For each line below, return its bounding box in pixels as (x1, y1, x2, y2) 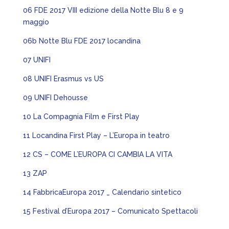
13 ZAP (22, 169, 49, 177)
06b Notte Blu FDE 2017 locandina (22, 37, 141, 45)
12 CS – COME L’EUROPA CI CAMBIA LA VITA (22, 150, 172, 158)
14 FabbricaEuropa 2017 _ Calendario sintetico (22, 188, 181, 196)
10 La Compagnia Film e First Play (22, 112, 140, 121)
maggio (22, 18, 49, 26)
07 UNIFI (22, 56, 51, 64)
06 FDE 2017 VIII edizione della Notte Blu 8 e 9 (22, 6, 184, 14)
